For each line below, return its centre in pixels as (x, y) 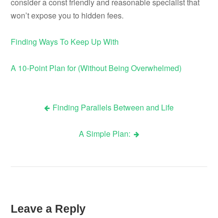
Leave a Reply (48, 209)
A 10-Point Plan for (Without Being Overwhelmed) (96, 68)
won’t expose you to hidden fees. (67, 16)
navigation (42, 139)
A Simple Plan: (105, 134)
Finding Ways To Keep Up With (65, 42)
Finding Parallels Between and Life (113, 108)
